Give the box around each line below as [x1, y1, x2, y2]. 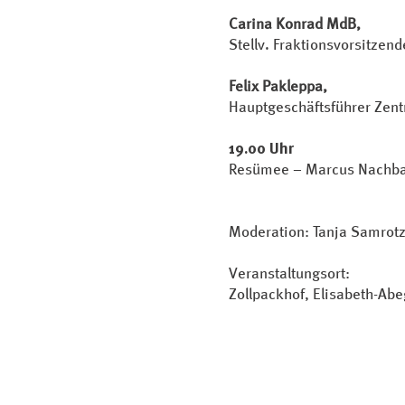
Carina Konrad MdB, [229, 14, 361, 32]
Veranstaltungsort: [229, 264, 350, 281]
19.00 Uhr [229, 137, 301, 159]
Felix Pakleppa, [229, 77, 327, 94]
